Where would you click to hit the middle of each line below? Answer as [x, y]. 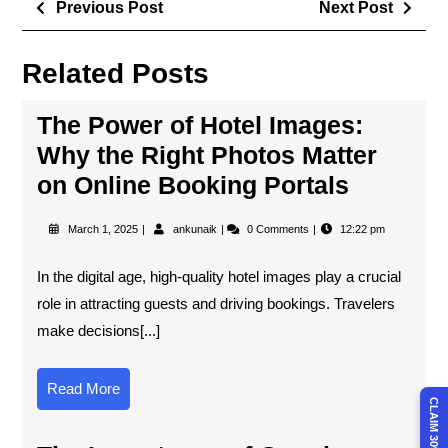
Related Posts [115, 73]
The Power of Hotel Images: [200, 124]
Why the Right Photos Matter [207, 154]
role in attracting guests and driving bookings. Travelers [216, 303]
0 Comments [280, 228]
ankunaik [196, 228]
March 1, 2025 [104, 228]
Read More [83, 388]
